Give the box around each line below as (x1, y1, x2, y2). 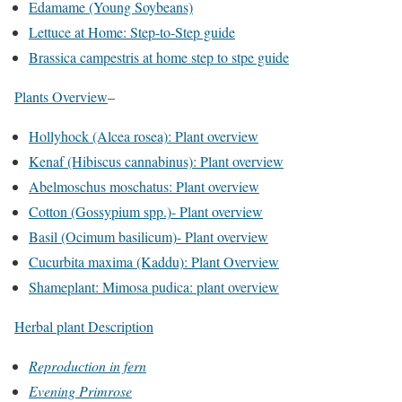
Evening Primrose (29, 380, 132, 400)
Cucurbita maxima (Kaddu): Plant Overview (29, 251, 279, 271)
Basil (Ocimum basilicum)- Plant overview (29, 226, 268, 246)
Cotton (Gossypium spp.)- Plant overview (29, 201, 263, 221)
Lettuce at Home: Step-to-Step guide (29, 22, 235, 41)
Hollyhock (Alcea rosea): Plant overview (29, 126, 258, 145)
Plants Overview (14, 86, 108, 106)
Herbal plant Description (14, 316, 153, 336)
